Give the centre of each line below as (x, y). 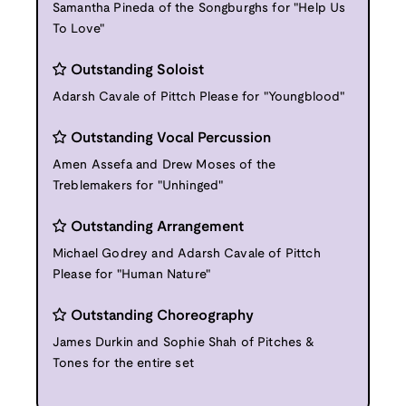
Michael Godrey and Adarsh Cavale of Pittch (187, 254)
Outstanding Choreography (162, 315)
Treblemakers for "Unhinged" (138, 186)
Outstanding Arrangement (157, 227)
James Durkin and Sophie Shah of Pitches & (184, 343)
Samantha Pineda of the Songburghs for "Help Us (199, 8)
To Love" (79, 29)
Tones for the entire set (123, 363)
